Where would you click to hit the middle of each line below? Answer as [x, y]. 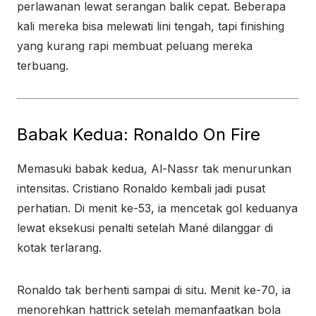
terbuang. [43, 66]
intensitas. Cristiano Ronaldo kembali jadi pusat [141, 188]
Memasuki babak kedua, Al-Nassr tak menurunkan [154, 169]
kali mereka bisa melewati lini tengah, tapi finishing [151, 26]
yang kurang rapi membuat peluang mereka [135, 46]
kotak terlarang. [59, 248]
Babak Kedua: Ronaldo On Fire [139, 134]
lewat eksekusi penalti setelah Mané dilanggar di [145, 228]
